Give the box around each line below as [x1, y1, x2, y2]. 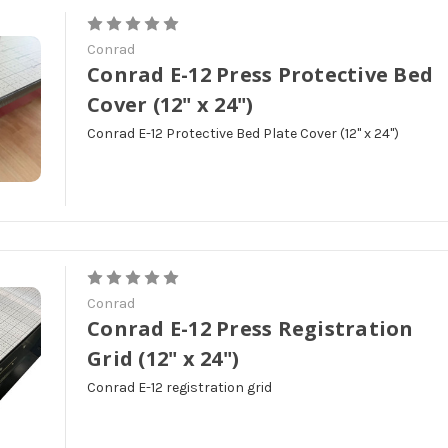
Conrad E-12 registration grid [87, 378, 273, 396]
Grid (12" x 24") [87, 344, 240, 372]
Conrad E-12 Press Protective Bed [87, 60, 434, 88]
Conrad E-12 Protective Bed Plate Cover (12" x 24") [87, 124, 400, 142]
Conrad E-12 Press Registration [87, 314, 414, 342]
